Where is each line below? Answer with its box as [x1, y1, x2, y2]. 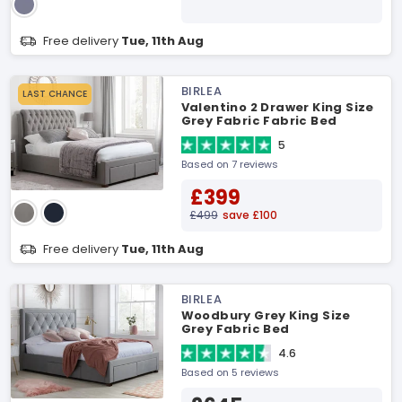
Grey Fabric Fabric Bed [180, 112, 337, 129]
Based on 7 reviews [180, 157, 278, 171]
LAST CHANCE [22, 87, 87, 100]
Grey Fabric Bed [180, 320, 290, 337]
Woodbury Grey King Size [180, 307, 351, 324]
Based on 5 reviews [180, 365, 279, 380]
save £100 [222, 207, 277, 223]
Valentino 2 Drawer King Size [180, 99, 374, 116]
